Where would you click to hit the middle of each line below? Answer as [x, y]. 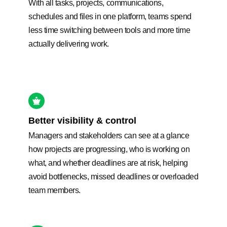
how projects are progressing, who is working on [109, 149]
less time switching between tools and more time [109, 30]
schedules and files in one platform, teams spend [110, 16]
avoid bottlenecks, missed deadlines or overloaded [113, 176]
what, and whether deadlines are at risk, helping [108, 163]
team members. [54, 190]
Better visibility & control [82, 120]
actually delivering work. [69, 44]
